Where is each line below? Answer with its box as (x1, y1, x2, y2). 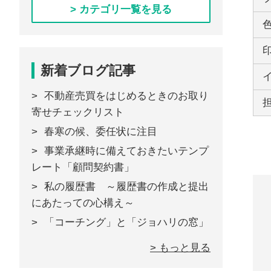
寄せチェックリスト (31, 106, 124, 118)
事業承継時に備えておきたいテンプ (44, 145, 209, 157)
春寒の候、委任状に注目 (44, 126, 157, 137)
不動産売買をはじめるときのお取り (44, 90, 209, 102)
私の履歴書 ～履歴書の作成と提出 (44, 181, 209, 192)
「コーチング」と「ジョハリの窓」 (44, 217, 209, 228)
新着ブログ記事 (41, 63, 135, 78)
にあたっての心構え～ (31, 197, 134, 209)
